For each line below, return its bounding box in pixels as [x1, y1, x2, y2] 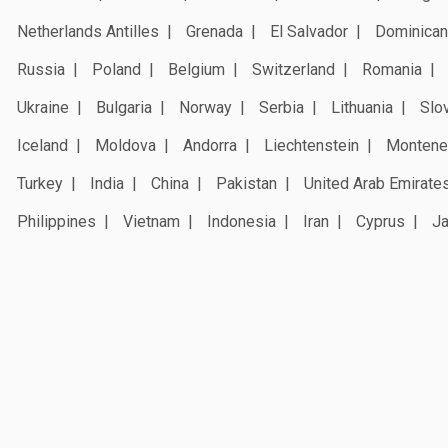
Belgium [168, 59, 225, 79]
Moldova [95, 135, 156, 155]
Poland [92, 59, 141, 79]
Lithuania [331, 97, 393, 117]
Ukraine [17, 97, 69, 117]
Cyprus [356, 211, 405, 231]
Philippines [17, 211, 96, 231]
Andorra [183, 135, 237, 155]
